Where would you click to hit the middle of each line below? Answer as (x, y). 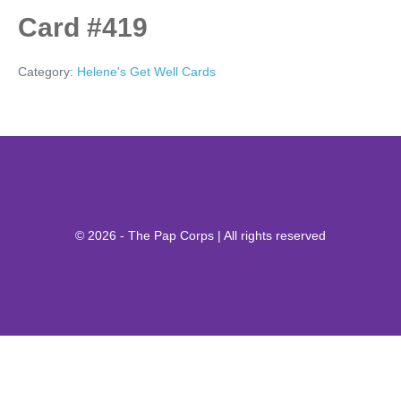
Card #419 (83, 27)
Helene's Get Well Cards (146, 71)
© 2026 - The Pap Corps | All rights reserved (200, 235)
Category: (47, 71)
